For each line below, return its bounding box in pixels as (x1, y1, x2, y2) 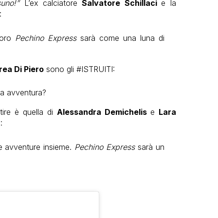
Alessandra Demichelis (57, 107, 151, 117)
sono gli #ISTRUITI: (43, 64, 115, 74)
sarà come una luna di (76, 33, 164, 43)
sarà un (134, 142, 164, 152)
